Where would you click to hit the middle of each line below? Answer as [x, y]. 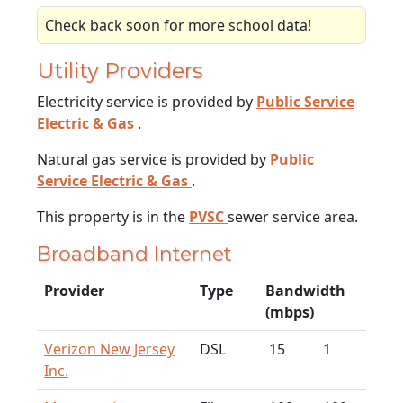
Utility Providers [120, 71]
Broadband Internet [134, 254]
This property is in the [113, 217]
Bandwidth [305, 291]
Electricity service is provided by [147, 102]
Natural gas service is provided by [153, 159]
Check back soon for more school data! [178, 25]
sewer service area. [293, 217]
